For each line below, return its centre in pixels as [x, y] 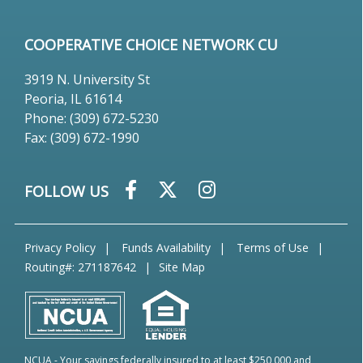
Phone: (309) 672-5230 [92, 118]
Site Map [182, 267]
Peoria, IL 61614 [73, 99]
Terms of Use [273, 248]
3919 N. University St [87, 79]
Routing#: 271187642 [80, 267]
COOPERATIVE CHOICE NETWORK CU [151, 45]
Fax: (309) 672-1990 [82, 138]
